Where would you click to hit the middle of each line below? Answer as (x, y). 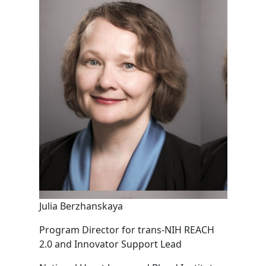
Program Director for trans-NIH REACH (126, 230)
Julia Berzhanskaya (81, 206)
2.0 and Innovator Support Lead (110, 244)
